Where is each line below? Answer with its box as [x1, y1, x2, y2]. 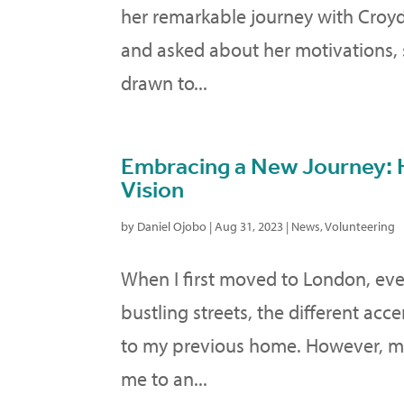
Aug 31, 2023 [215, 217, 284, 234]
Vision [121, 174, 185, 204]
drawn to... [121, 69, 208, 96]
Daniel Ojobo [137, 217, 207, 234]
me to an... [121, 365, 208, 391]
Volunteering [325, 217, 396, 234]
